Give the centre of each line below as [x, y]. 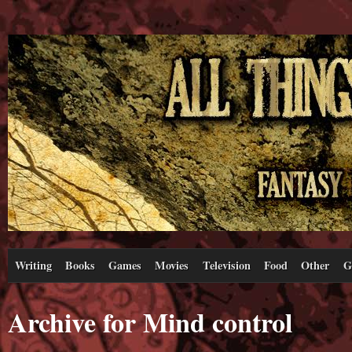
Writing [33, 265]
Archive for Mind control [150, 322]
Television [226, 265]
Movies [172, 265]
